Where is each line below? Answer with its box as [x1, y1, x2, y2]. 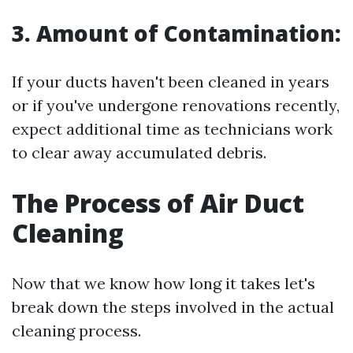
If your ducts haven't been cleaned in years [12, 72, 329, 91]
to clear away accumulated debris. [12, 143, 266, 162]
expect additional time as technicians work [12, 119, 333, 139]
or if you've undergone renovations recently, [12, 95, 340, 115]
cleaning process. [12, 321, 141, 340]
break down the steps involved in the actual [12, 297, 334, 317]
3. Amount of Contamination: [12, 18, 341, 48]
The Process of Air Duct [12, 186, 304, 220]
